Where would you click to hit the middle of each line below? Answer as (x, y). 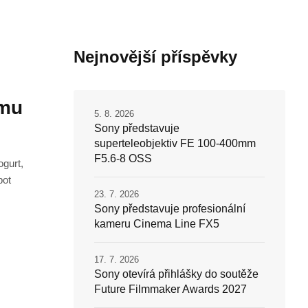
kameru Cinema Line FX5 (156, 224)
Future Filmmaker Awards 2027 (170, 289)
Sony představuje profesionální (169, 209)
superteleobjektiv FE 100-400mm (175, 144)
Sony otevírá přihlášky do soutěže (176, 274)
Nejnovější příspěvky (155, 57)
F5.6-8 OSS (123, 159)
